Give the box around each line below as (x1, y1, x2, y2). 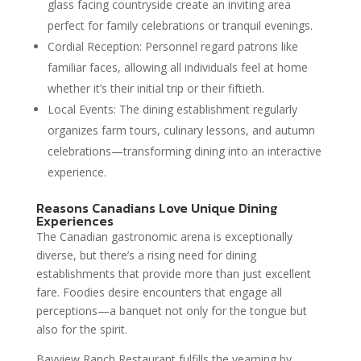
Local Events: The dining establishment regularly (47, 101, 297, 117)
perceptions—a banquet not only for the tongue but (35, 302, 307, 318)
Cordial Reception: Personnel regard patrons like (47, 38, 298, 54)
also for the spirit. (35, 321, 127, 337)
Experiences (35, 210, 114, 230)
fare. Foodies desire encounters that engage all (35, 284, 282, 300)
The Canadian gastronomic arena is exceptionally (35, 228, 293, 244)
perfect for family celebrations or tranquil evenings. (47, 17, 313, 33)
